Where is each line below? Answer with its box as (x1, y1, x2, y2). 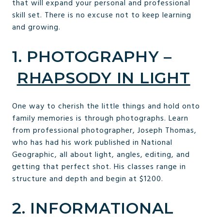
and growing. (12, 21, 61, 34)
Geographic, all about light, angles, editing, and (12, 148, 190, 161)
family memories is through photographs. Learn (12, 112, 188, 125)
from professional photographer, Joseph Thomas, (12, 124, 197, 137)
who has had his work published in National (12, 136, 172, 149)
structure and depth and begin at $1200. (12, 172, 163, 186)
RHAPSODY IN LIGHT (16, 68, 190, 87)
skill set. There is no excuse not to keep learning (12, 9, 191, 22)
